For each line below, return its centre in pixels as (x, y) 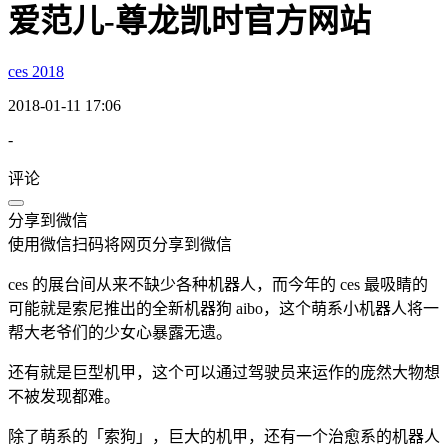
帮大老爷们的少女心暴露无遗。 (120, 332)
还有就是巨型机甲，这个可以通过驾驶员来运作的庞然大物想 (224, 372)
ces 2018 (36, 71)
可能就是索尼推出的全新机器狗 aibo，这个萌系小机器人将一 (223, 308)
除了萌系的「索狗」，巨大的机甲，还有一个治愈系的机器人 (224, 436)
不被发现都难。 (64, 396)
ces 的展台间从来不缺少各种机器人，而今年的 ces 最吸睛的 (218, 284)
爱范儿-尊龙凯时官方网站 (189, 21)
